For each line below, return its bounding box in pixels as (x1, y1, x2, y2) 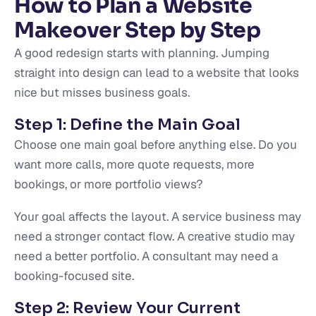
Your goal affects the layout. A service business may (14, 208, 301, 224)
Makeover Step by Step (14, 16, 261, 44)
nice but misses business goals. (14, 84, 190, 100)
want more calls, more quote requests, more (14, 156, 255, 172)
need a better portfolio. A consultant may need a (14, 248, 278, 264)
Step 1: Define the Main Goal (14, 114, 241, 134)
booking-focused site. (14, 267, 134, 284)
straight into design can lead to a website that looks (14, 64, 299, 80)
